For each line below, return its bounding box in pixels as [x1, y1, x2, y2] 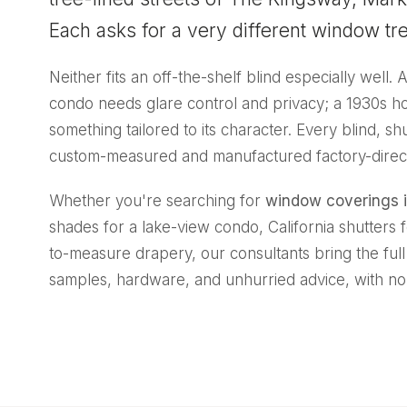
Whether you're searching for [48, 191, 265, 210]
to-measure [48, 243, 135, 263]
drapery [134, 243, 192, 263]
